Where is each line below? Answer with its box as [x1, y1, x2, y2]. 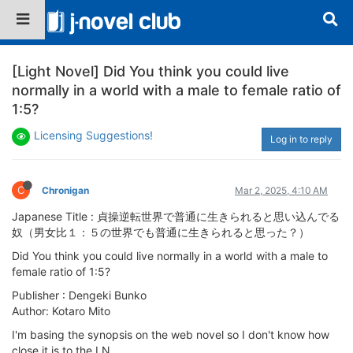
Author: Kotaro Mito [12, 303, 110, 318]
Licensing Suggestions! [34, 128, 153, 142]
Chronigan [42, 184, 89, 196]
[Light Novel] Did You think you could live [12, 62, 289, 80]
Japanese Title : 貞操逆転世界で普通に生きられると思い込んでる [12, 209, 340, 223]
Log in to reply [270, 132, 333, 145]
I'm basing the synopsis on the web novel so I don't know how [12, 327, 329, 341]
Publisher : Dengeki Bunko [12, 288, 147, 302]
